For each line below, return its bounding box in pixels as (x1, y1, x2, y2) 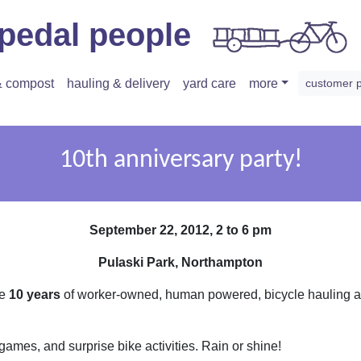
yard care (182, 77, 236, 90)
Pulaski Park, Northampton (98, 255, 263, 269)
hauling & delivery (66, 77, 170, 90)
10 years (9, 288, 60, 301)
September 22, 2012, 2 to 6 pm (89, 223, 272, 237)
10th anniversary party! (59, 147, 302, 173)
